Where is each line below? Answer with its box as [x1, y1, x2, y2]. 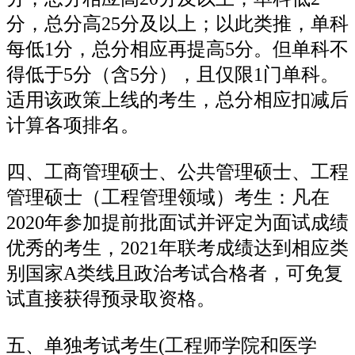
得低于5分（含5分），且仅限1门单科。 [6, 63, 339, 85]
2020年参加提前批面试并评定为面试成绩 [6, 212, 349, 233]
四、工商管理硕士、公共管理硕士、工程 [6, 161, 349, 182]
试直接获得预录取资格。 [6, 288, 216, 309]
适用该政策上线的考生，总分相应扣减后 [6, 89, 349, 110]
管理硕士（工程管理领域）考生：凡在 [6, 186, 330, 208]
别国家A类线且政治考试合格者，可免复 [6, 262, 343, 284]
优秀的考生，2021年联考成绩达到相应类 [6, 237, 349, 258]
